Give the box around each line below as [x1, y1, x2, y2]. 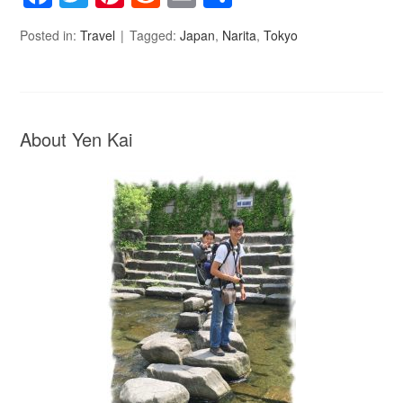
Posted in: [20, 26, 81, 45]
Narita [222, 26, 257, 45]
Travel [80, 26, 116, 45]
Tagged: [130, 26, 181, 45]
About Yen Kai [20, 126, 133, 153]
